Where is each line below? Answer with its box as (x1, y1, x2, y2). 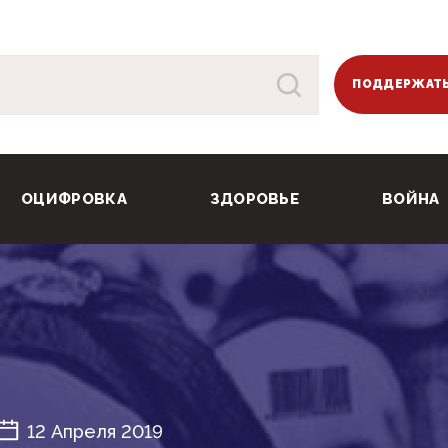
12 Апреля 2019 (26, 421, 163, 443)
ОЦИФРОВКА (21, 190, 127, 209)
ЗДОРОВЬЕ (209, 190, 300, 209)
